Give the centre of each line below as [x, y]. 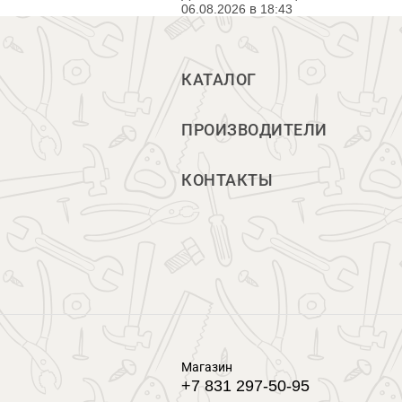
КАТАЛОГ [219, 80]
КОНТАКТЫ [227, 180]
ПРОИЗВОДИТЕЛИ [254, 130]
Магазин [207, 367]
